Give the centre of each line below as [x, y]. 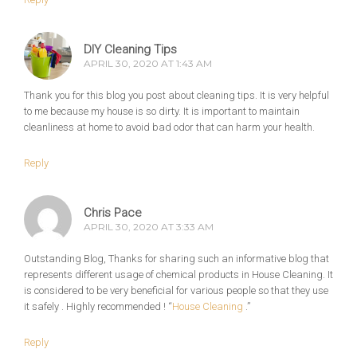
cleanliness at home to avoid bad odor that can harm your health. [169, 127]
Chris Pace [113, 213]
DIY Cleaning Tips [130, 50]
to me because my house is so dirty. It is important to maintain [162, 112]
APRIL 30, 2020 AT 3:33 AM [149, 227]
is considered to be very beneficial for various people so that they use [176, 291]
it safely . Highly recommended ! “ [98, 307]
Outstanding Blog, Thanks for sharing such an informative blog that [177, 259]
